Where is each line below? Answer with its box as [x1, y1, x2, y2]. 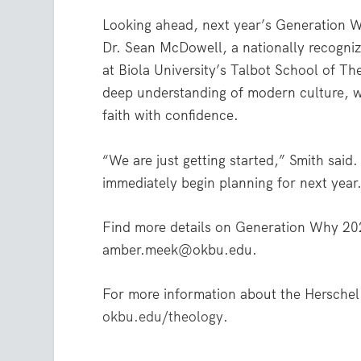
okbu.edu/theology [102, 308, 224, 326]
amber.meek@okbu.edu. [102, 240, 258, 259]
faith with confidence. [102, 106, 239, 125]
